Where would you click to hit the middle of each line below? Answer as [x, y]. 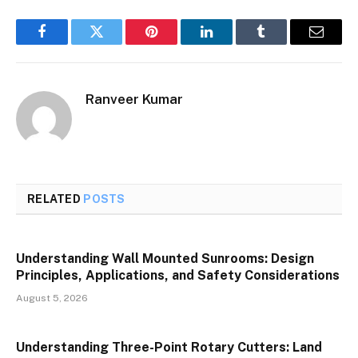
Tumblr [281, 43]
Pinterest [176, 43]
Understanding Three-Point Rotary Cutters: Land [169, 347]
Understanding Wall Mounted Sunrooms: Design [165, 258]
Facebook [68, 43]
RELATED [56, 199]
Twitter [116, 43]
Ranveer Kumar [134, 99]
